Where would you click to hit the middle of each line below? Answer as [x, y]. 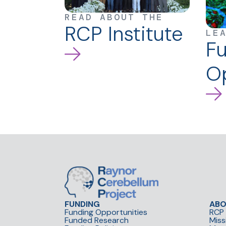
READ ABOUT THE [114, 17]
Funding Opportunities [106, 212]
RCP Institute [124, 34]
